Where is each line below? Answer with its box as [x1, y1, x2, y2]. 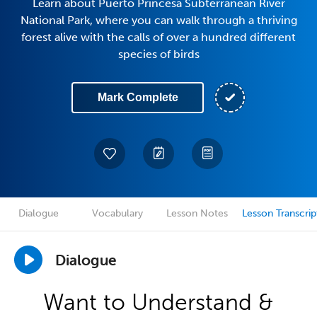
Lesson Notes [166, 207, 228, 219]
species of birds [117, 47, 200, 61]
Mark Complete [97, 91, 178, 103]
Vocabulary [92, 207, 143, 219]
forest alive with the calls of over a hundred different [21, 30, 296, 44]
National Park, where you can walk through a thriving [20, 13, 297, 27]
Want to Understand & [43, 289, 274, 316]
